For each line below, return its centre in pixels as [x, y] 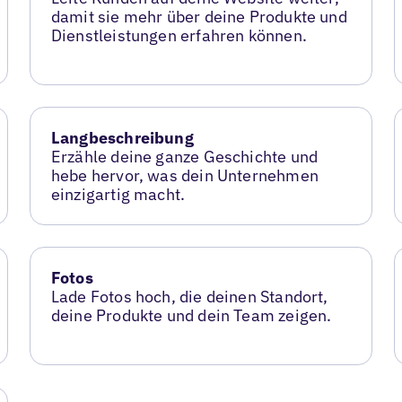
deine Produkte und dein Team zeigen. [191, 315]
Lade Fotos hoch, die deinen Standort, [189, 296]
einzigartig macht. [118, 194]
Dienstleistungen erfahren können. [179, 36]
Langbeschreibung [122, 138]
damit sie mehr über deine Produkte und [199, 17]
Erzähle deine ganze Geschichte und [184, 157]
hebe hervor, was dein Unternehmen [184, 175]
